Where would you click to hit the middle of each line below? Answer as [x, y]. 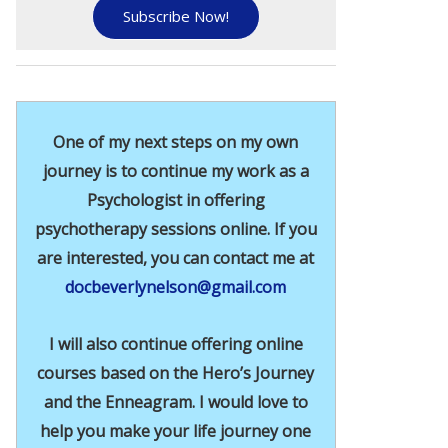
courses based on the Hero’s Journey [176, 372]
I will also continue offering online [175, 343]
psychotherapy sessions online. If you [175, 228]
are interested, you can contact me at [176, 257]
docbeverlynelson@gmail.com [176, 286]
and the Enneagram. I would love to [175, 401]
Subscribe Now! [175, 16]
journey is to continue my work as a [175, 170]
